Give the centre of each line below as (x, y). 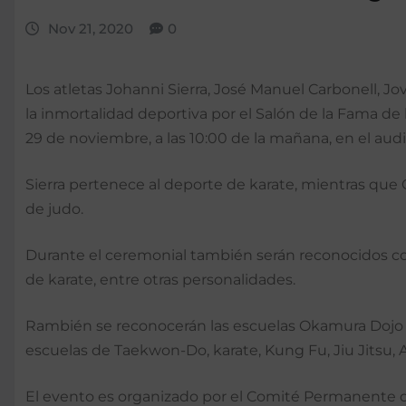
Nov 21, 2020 (90, 28)
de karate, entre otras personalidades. (160, 280)
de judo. (54, 209)
